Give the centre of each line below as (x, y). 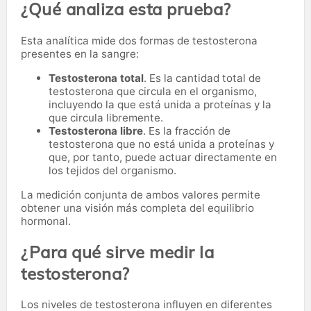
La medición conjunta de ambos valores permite (141, 194)
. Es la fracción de (187, 131)
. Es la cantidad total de (202, 78)
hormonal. (46, 221)
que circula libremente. (106, 117)
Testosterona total (96, 78)
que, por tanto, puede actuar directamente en (163, 157)
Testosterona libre (96, 131)
